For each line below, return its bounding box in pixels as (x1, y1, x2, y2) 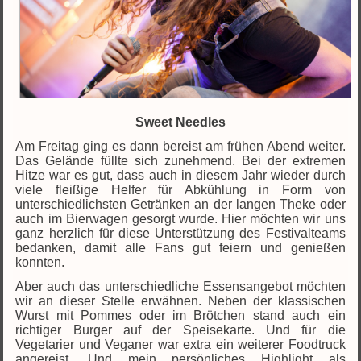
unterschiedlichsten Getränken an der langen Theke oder (15, 197, 346, 211)
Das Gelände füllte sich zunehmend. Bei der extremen (15, 153, 346, 168)
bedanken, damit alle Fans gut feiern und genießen (15, 240, 346, 255)
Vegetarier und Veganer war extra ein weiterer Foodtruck (15, 337, 346, 351)
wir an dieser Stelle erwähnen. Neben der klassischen (15, 293, 346, 308)
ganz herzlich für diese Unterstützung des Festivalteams (15, 226, 346, 240)
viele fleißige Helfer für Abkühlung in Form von (15, 182, 346, 197)
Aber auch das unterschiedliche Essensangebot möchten (15, 279, 346, 293)
